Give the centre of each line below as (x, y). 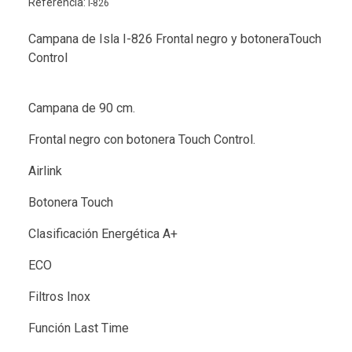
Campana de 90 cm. (82, 108)
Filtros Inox (59, 297)
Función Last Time (79, 328)
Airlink (45, 171)
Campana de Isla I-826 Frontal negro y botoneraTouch (175, 39)
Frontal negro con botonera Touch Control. (142, 140)
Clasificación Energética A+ (103, 234)
